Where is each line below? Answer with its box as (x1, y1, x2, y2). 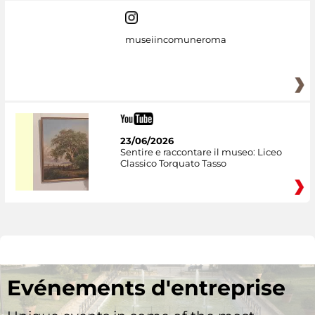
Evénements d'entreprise (7, 275, 285, 302)
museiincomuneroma (124, 33, 226, 45)
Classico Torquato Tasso (120, 157, 226, 169)
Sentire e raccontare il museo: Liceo (120, 146, 282, 157)
